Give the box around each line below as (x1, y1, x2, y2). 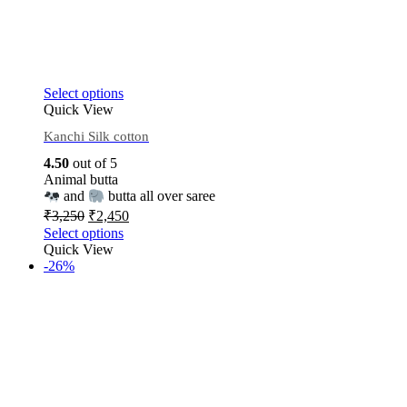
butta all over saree (104, 188, 216, 204)
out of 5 (69, 155, 117, 172)
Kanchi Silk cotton (44, 128, 149, 144)
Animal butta (44, 172, 118, 188)
